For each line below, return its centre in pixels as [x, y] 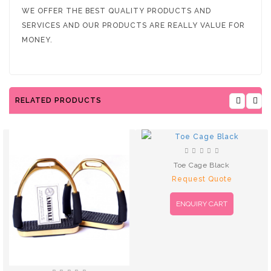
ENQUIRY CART [202, 204]
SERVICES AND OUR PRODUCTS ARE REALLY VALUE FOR [133, 25]
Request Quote [202, 179]
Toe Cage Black [202, 165]
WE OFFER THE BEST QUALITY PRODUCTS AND [116, 11]
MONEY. [37, 40]
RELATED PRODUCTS [58, 100]
